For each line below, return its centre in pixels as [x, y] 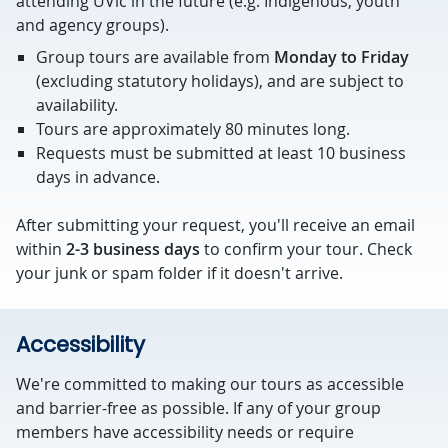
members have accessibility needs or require [185, 432]
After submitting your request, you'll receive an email [215, 225]
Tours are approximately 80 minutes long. [193, 129]
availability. [77, 105]
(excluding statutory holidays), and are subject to [220, 81]
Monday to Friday [341, 57]
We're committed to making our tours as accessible [210, 384]
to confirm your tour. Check [306, 249]
